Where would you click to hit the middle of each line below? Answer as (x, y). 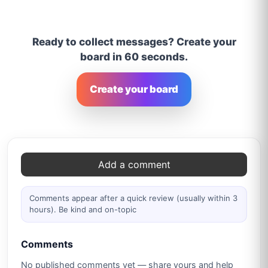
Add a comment (134, 164)
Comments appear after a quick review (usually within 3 (134, 198)
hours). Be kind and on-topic (83, 210)
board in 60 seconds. (134, 57)
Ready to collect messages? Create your (134, 42)
